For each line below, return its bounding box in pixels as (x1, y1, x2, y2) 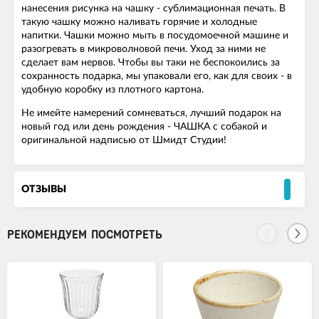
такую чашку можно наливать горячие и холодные (21, 17, 257, 28)
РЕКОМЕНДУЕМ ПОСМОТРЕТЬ (7, 228, 162, 242)
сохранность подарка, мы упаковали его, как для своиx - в (21, 71, 292, 82)
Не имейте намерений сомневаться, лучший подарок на (21, 108, 281, 119)
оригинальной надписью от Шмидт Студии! (21, 135, 226, 146)
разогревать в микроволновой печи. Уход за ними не (21, 44, 266, 55)
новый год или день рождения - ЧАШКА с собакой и (21, 122, 267, 132)
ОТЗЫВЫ (21, 184, 66, 195)
